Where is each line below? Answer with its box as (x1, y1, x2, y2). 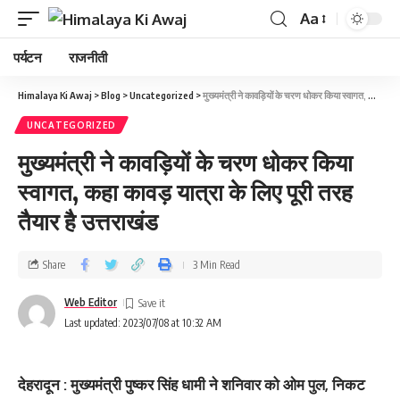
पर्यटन (13, 49, 42, 65)
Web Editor (64, 296, 117, 309)
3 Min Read (193, 257, 240, 271)
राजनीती (68, 49, 107, 65)
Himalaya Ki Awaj (18, 89, 92, 101)
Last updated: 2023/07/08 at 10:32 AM (64, 316, 221, 329)
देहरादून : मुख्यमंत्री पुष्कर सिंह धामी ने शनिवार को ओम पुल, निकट (18, 375, 365, 394)
